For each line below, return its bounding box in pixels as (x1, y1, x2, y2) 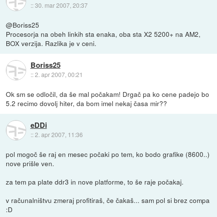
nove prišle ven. (6, 158, 55, 169)
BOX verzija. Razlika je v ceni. (6, 38, 97, 48)
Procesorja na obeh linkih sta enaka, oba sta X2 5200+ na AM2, (6, 29, 201, 39)
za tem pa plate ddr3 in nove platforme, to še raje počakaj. (6, 177, 184, 187)
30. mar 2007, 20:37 (34, 1, 88, 10)
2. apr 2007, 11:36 (34, 130, 83, 139)
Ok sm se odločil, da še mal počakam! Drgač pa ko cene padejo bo (6, 89, 210, 99)
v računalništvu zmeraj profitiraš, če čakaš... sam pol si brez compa (6, 195, 210, 205)
